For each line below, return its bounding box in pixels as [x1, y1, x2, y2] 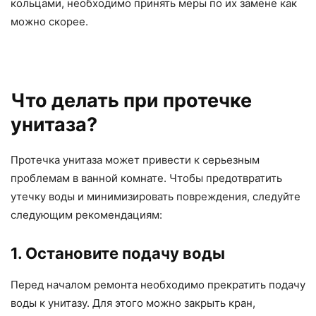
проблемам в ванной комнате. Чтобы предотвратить [11, 171, 282, 186]
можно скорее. [11, 15, 88, 29]
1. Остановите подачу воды [11, 244, 225, 263]
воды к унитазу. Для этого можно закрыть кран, [11, 296, 255, 310]
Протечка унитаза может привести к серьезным [11, 153, 260, 167]
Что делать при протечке [11, 89, 252, 113]
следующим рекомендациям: [11, 208, 162, 222]
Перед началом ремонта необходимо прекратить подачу [11, 278, 305, 292]
